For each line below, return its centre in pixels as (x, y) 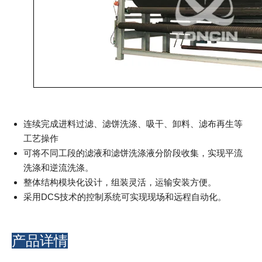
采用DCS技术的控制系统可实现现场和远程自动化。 (125, 196)
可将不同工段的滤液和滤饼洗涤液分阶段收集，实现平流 (133, 153)
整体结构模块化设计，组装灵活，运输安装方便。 (120, 182)
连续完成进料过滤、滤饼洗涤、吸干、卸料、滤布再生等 (133, 123)
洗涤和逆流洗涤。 (58, 167)
